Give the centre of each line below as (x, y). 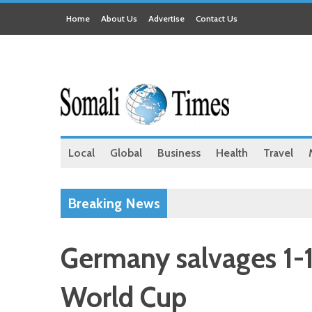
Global (126, 153)
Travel (278, 153)
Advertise (166, 18)
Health (232, 153)
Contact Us (217, 18)
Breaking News (114, 203)
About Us (119, 18)
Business (179, 153)
